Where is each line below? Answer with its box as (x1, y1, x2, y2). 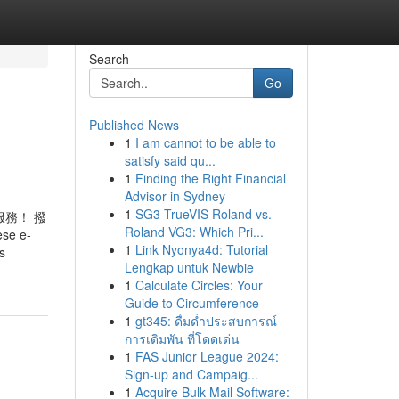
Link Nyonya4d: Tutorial (134, 240, 268, 258)
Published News (88, 116, 179, 134)
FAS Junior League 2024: (134, 347, 279, 365)
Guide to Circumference (124, 294, 259, 312)
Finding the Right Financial (134, 169, 286, 187)
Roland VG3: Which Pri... (124, 223, 264, 240)
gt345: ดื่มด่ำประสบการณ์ (134, 312, 277, 330)
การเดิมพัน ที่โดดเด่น (124, 330, 240, 347)
